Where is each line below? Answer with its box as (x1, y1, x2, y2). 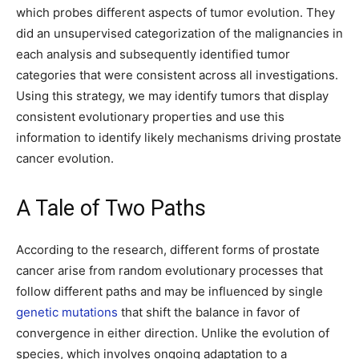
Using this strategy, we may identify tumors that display (16, 88, 329, 103)
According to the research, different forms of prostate (16, 242, 320, 257)
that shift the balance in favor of (118, 305, 300, 320)
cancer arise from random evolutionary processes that (16, 263, 323, 278)
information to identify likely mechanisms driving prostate (16, 130, 341, 145)
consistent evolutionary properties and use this (16, 109, 284, 124)
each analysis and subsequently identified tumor (16, 46, 290, 62)
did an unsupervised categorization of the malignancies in (16, 26, 343, 41)
